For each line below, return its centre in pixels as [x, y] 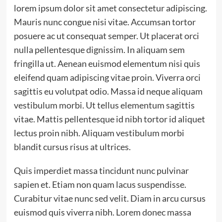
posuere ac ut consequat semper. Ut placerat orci [106, 36]
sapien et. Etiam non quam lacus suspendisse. [100, 184]
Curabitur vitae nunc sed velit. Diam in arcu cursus [110, 198]
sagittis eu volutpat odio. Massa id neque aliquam [108, 91]
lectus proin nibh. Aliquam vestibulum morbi [99, 133]
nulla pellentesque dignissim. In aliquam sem [99, 50]
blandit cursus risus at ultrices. [72, 147]
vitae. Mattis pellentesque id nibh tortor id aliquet [109, 119]
